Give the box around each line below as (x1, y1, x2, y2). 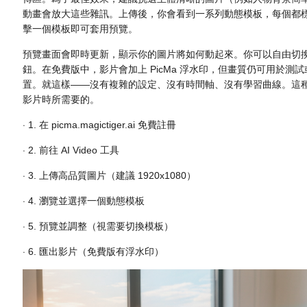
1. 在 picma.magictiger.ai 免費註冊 (28, 119, 177, 131)
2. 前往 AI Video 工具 (28, 145, 120, 156)
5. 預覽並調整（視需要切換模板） (28, 221, 174, 232)
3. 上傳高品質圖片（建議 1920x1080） (28, 170, 197, 182)
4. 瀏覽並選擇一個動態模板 (28, 195, 145, 207)
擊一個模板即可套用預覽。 (23, 23, 138, 35)
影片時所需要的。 (23, 94, 100, 106)
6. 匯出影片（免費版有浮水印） (28, 246, 164, 258)
